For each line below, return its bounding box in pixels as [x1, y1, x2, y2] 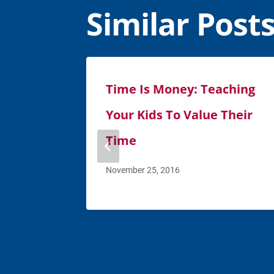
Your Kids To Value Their [106, 106, 253, 123]
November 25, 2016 [106, 165, 180, 176]
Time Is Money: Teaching [106, 80, 255, 97]
